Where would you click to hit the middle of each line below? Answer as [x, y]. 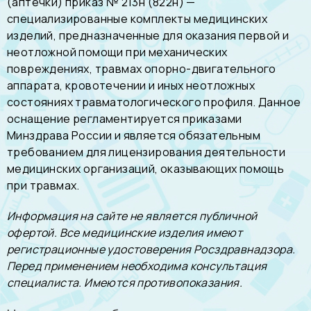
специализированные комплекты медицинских [137, 19]
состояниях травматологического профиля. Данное [154, 102]
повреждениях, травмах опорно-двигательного [142, 69]
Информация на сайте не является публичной [132, 216]
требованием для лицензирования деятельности [146, 152]
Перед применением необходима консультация [137, 266]
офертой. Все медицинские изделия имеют [125, 233]
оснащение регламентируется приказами [125, 119]
